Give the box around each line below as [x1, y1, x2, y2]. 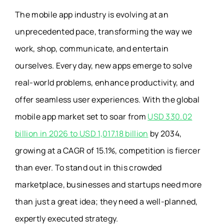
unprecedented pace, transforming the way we [15, 26, 192, 37]
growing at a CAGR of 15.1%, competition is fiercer [15, 145, 201, 156]
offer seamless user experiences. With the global [15, 94, 200, 105]
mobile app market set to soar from [15, 111, 148, 122]
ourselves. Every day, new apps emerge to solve [15, 60, 192, 71]
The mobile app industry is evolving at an [15, 9, 169, 20]
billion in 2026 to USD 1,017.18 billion [15, 128, 148, 139]
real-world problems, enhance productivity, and [15, 77, 194, 88]
